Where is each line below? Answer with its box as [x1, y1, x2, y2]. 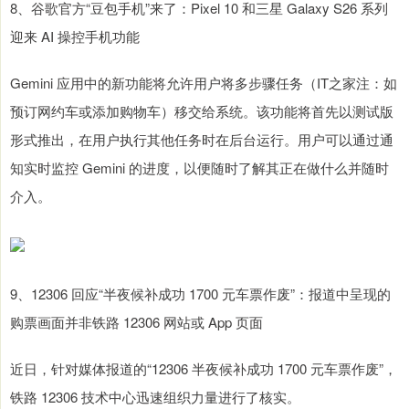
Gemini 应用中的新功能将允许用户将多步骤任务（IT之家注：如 [10, 73, 397, 93]
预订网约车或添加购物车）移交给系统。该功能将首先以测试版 [10, 101, 393, 121]
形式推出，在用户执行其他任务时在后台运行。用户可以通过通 [10, 130, 393, 150]
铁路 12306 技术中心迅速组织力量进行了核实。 [10, 387, 300, 407]
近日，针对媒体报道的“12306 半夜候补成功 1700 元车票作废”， [10, 359, 397, 379]
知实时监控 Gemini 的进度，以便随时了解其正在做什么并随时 [10, 158, 389, 178]
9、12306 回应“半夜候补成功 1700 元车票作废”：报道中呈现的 [10, 284, 391, 304]
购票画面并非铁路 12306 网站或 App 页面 [10, 312, 263, 332]
